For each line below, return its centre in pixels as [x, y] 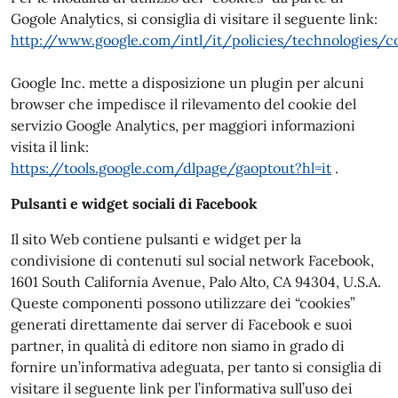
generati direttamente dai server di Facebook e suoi [182, 324]
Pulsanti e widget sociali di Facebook [134, 203]
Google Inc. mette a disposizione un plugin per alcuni [187, 83]
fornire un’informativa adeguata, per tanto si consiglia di [196, 367]
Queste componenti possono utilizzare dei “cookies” [183, 303]
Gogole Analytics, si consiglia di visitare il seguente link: [194, 19]
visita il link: [50, 147]
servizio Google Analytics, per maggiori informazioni [183, 125]
